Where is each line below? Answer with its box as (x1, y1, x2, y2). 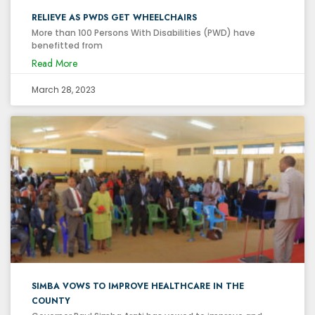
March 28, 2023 (32, 83, 96, 96)
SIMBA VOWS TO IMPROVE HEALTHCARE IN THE (32, 279, 244, 292)
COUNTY (32, 294, 70, 307)
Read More (32, 56, 77, 70)
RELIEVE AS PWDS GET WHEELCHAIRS (32, 11, 197, 24)
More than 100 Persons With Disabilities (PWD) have (32, 26, 255, 39)
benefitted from (32, 39, 103, 51)
